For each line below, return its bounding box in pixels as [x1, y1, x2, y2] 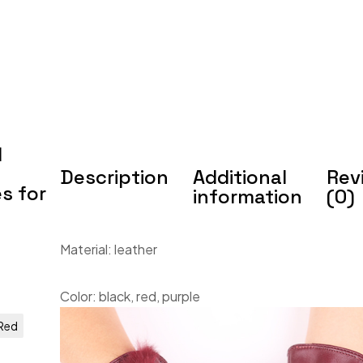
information [193, 184, 303, 209]
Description [60, 164, 169, 190]
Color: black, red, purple [60, 288, 201, 305]
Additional [193, 164, 288, 190]
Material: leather [60, 241, 158, 258]
